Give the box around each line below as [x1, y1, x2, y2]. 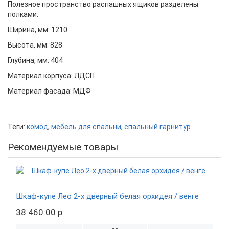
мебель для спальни [51, 122, 121, 131]
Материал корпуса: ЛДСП [8, 71, 95, 80]
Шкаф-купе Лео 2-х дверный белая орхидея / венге [16, 191, 199, 201]
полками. [8, 10, 38, 18]
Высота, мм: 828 [8, 40, 62, 49]
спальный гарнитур [124, 122, 191, 131]
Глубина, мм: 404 [8, 56, 63, 64]
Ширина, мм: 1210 [8, 25, 67, 34]
